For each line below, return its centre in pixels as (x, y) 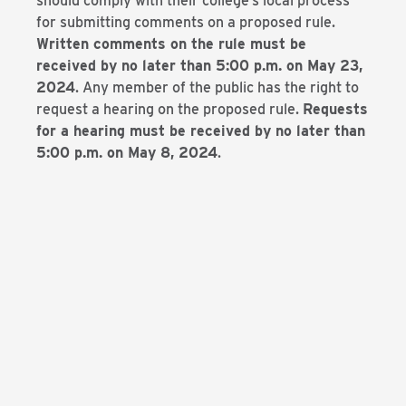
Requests (335, 109)
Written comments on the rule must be (171, 44)
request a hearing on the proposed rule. (169, 109)
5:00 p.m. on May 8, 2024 (127, 153)
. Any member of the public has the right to (217, 87)
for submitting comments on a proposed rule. (186, 22)
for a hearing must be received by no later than (201, 131)
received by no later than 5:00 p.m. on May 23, (199, 66)
